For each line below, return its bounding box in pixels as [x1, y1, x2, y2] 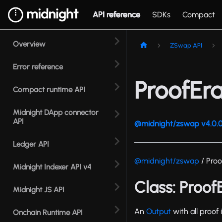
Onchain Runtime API [13, 208, 83, 217]
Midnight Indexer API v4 [13, 163, 91, 171]
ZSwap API [170, 42, 203, 50]
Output [146, 207, 171, 217]
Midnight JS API [13, 185, 64, 194]
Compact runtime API [13, 85, 85, 94]
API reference [92, 9, 140, 19]
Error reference [13, 62, 63, 71]
